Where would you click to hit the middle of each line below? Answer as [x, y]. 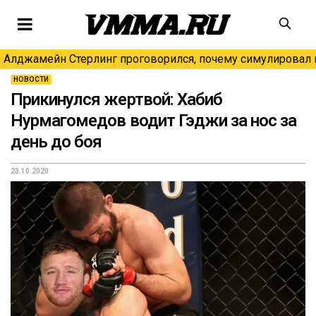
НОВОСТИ [31, 79]
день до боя [56, 142]
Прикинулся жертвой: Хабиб [116, 99]
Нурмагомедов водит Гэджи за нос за [154, 121]
